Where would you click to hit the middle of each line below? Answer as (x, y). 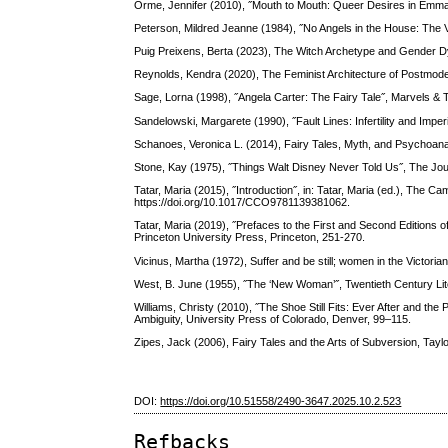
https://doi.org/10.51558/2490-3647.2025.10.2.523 (281, 401)
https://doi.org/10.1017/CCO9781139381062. (242, 202)
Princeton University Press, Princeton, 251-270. (250, 237)
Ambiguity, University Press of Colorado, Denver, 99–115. (273, 318)
